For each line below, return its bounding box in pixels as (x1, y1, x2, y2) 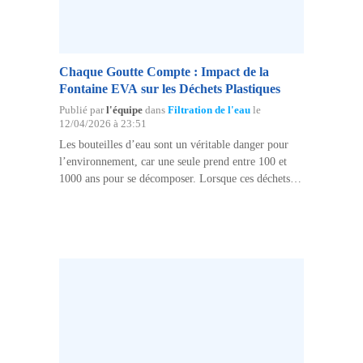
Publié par (58, 104, 106, 116)
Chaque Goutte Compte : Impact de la (58, 64, 269, 79)
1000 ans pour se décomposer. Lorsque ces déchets (58, 172, 290, 185)
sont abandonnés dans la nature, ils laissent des (58, 189, 271, 202)
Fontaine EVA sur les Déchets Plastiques (58, 81, 280, 96)
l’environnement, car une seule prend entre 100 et (58, 155, 287, 168)
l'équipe (105, 104, 143, 116)
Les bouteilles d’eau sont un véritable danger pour (58, 138, 288, 151)
